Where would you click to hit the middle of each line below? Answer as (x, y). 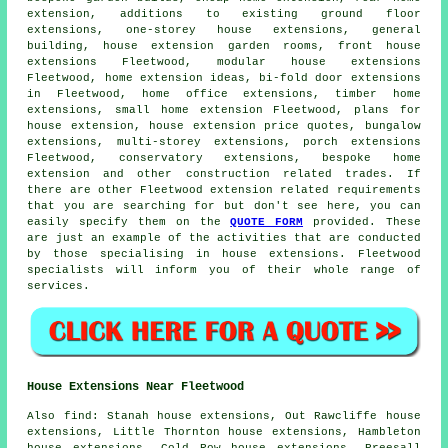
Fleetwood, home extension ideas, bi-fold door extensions (224, 77)
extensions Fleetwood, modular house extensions (224, 61)
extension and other (106, 173)
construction (227, 173)
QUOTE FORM (267, 221)
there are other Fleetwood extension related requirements (224, 189)
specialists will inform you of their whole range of (224, 269)
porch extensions (362, 141)
